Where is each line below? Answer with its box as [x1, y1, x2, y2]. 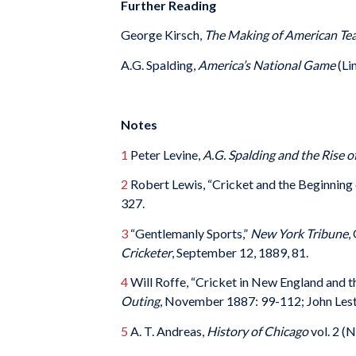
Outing [121, 293, 160, 309]
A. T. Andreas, [128, 323, 207, 339]
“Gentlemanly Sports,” [128, 225, 250, 241]
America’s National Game [198, 56, 338, 72]
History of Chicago [207, 323, 311, 339]
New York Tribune [250, 225, 348, 241]
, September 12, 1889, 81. [172, 244, 308, 260]
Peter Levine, [128, 146, 203, 162]
